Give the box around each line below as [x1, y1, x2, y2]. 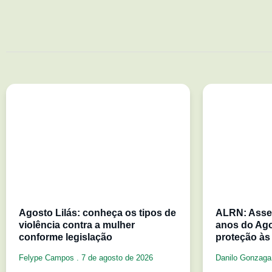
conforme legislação [19, 231, 112, 242]
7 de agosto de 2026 [79, 253, 153, 262]
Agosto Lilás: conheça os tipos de [19, 207, 176, 218]
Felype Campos [19, 253, 76, 262]
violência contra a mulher [19, 219, 135, 230]
